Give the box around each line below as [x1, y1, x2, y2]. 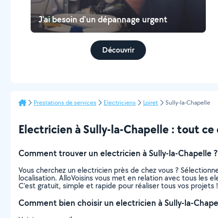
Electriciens [104, 98, 136, 107]
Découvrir [102, 45, 135, 55]
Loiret [143, 98, 158, 107]
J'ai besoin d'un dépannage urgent [38, 14, 168, 25]
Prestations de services [34, 98, 96, 107]
